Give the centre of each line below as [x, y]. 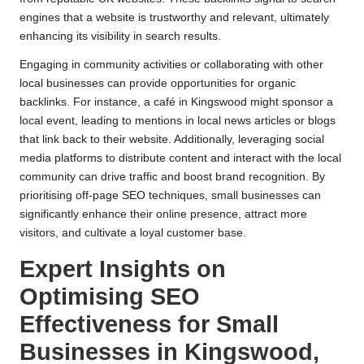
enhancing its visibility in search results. [120, 36]
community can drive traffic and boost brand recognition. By [172, 176]
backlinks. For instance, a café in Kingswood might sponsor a [176, 102]
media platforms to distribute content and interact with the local [180, 158]
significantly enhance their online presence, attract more [163, 214]
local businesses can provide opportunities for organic [158, 83]
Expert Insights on [123, 269]
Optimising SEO [110, 296]
